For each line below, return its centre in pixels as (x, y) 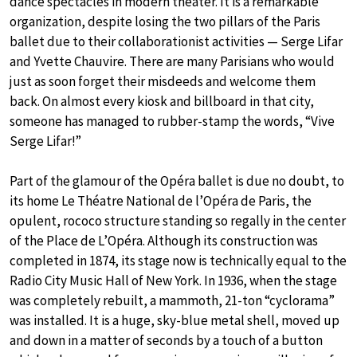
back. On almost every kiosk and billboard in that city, (162, 102)
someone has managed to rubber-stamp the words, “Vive (172, 122)
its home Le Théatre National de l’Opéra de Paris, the (161, 201)
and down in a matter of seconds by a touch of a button (166, 341)
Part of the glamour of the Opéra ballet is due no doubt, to (177, 181)
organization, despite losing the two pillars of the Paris (165, 22)
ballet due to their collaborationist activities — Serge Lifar (176, 42)
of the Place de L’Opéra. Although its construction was (164, 241)
